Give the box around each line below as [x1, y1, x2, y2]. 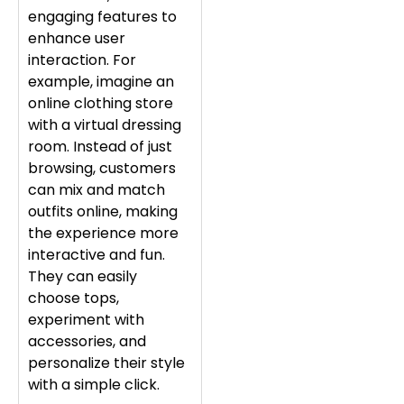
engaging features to [28, 6, 177, 28]
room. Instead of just [28, 136, 172, 158]
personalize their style [28, 353, 185, 374]
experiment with [28, 309, 144, 331]
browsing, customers [28, 158, 176, 179]
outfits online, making [28, 201, 178, 223]
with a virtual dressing [28, 115, 181, 136]
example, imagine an [28, 71, 174, 93]
